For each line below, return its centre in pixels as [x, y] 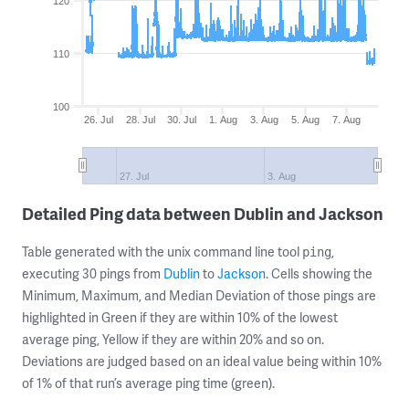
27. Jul [135, 176]
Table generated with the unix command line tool [162, 252]
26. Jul [99, 120]
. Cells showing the [319, 273]
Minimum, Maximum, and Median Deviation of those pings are [199, 295]
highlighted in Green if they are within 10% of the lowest [180, 317]
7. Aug [347, 120]
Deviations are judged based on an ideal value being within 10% [202, 361]
